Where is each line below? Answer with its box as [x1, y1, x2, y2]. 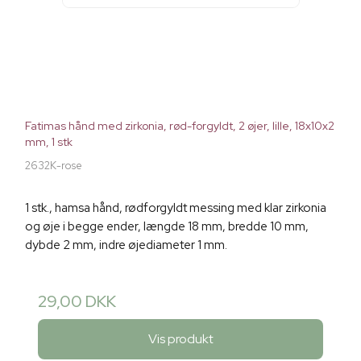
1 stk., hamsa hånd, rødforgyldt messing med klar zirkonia [25, 200, 326, 217]
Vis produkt [147, 330, 214, 347]
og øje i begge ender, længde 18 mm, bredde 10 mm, [25, 218, 309, 235]
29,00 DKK [38, 291, 116, 313]
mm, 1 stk [25, 135, 73, 150]
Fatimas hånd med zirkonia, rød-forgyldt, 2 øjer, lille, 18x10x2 [25, 118, 334, 134]
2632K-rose [25, 159, 82, 173]
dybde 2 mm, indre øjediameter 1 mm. [25, 237, 227, 254]
